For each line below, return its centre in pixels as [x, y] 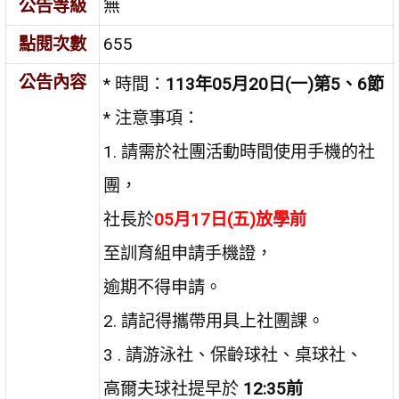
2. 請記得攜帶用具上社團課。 [214, 322]
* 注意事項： [152, 118]
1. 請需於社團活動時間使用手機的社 [240, 152]
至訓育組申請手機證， [188, 254]
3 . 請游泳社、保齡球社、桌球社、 [233, 355]
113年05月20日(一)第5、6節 [275, 85]
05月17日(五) [205, 220]
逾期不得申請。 [163, 288]
